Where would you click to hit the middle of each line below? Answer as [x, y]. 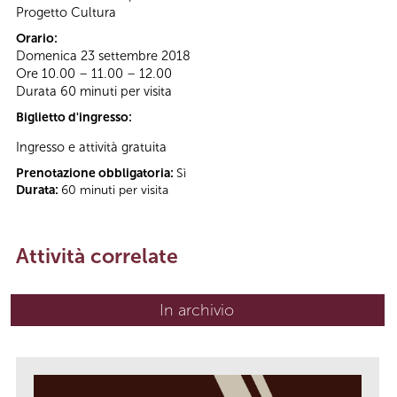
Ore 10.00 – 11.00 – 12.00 [94, 73]
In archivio [197, 311]
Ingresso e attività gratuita [91, 148]
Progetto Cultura [66, 12]
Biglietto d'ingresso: [75, 117]
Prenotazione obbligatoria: [96, 174]
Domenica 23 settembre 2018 [103, 55]
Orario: [38, 38]
